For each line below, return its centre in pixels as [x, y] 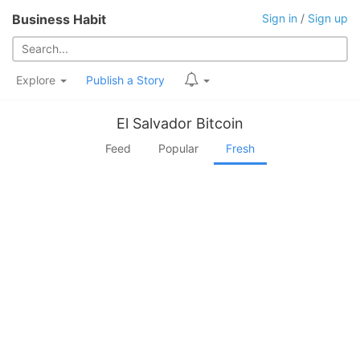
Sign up [328, 18]
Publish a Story [125, 80]
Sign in [280, 18]
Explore [37, 80]
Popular [178, 148]
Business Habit [59, 19]
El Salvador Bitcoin [180, 123]
